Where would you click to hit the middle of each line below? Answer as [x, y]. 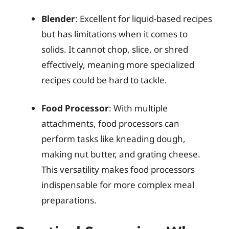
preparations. [69, 200]
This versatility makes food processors [118, 169]
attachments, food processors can [110, 123]
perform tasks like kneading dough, [113, 139]
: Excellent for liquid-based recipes [144, 18]
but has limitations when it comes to [114, 34]
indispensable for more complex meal [118, 185]
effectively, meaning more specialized [118, 64]
